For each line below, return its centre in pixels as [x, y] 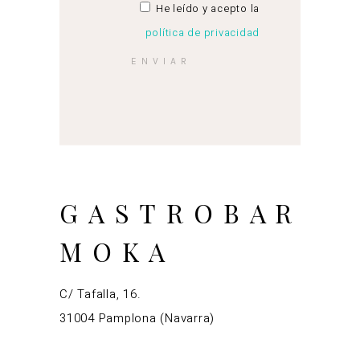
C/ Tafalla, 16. [100, 294]
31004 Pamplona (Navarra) [137, 318]
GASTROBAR [181, 212]
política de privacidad [202, 32]
